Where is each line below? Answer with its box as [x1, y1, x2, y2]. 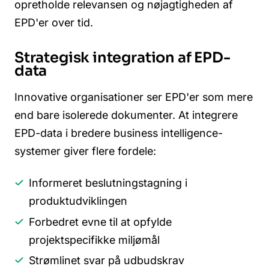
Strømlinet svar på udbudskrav [29, 254, 184, 267]
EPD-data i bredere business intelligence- [14, 126, 223, 139]
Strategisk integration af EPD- [14, 49, 231, 67]
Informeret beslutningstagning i [29, 177, 187, 190]
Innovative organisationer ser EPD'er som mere [14, 90, 253, 103]
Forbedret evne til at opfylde [29, 215, 172, 228]
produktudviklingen [29, 195, 127, 208]
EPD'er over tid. [14, 16, 93, 29]
